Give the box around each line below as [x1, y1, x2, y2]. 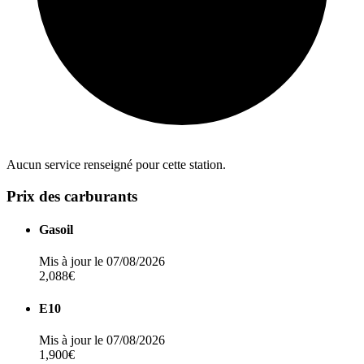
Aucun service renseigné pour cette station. [6, 158, 226, 172]
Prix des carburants [6, 187, 137, 205]
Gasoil [39, 223, 73, 237]
